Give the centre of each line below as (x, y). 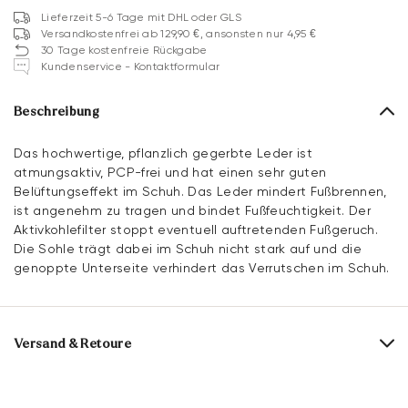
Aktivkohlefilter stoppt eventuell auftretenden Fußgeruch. (196, 229)
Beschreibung (57, 111)
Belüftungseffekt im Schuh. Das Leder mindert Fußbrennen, (200, 191)
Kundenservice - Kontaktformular (131, 66)
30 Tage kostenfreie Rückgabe (124, 50)
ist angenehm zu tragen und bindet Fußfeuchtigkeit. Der (192, 210)
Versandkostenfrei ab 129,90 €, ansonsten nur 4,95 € (179, 33)
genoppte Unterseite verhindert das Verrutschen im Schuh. (202, 267)
